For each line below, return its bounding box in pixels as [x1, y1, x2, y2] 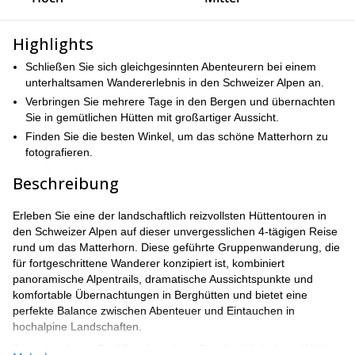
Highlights [13, 33, 94, 55]
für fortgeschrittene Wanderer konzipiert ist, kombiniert [13, 257, 284, 269]
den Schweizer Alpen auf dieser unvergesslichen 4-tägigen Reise [13, 225, 338, 238]
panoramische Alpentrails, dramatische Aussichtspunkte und [13, 273, 313, 285]
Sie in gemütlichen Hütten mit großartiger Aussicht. [25, 111, 279, 124]
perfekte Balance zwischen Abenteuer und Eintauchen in [13, 304, 295, 317]
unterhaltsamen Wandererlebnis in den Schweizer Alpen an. [25, 76, 324, 89]
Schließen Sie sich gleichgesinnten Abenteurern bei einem [25, 60, 316, 73]
